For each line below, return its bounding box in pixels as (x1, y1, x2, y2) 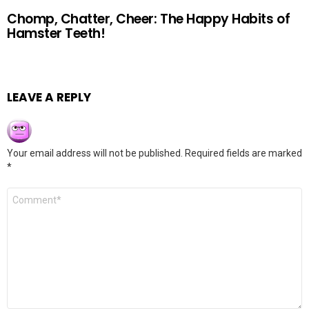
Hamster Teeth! (7, 24, 106, 43)
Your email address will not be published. (7, 148, 183, 159)
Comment (7, 186, 57, 199)
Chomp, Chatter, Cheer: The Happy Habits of (7, 10, 290, 28)
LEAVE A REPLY (7, 89, 91, 106)
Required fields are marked (185, 148, 302, 159)
